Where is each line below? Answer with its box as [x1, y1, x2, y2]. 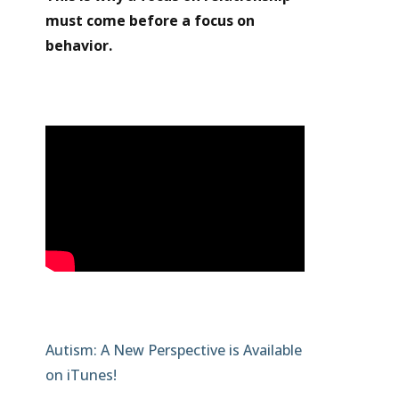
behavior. [45, 36, 116, 56]
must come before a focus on [45, 11, 255, 31]
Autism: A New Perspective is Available [45, 340, 302, 361]
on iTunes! [45, 365, 117, 386]
